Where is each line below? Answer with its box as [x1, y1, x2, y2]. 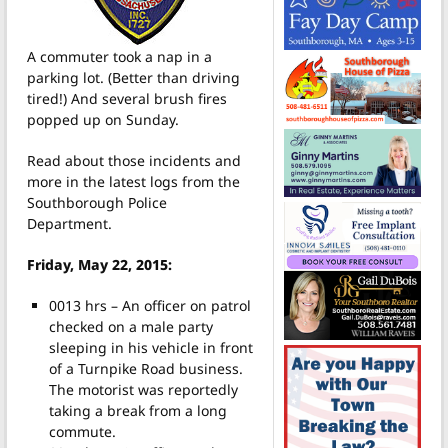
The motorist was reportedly [48, 379, 238, 399]
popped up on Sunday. [27, 109, 179, 129]
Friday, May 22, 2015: [27, 254, 172, 274]
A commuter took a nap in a [27, 46, 212, 66]
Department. [27, 213, 112, 233]
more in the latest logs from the [27, 171, 240, 191]
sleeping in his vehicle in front [48, 337, 253, 357]
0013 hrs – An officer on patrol [48, 295, 251, 315]
